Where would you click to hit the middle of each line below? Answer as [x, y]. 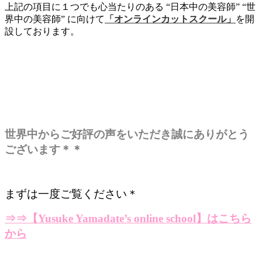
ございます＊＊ [44, 149]
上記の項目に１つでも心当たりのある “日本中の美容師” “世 [130, 6]
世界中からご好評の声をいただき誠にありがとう [127, 134]
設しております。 [42, 31]
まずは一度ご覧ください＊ [71, 194]
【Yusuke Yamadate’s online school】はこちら [139, 218]
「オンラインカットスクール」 [170, 19]
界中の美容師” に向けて [55, 19]
